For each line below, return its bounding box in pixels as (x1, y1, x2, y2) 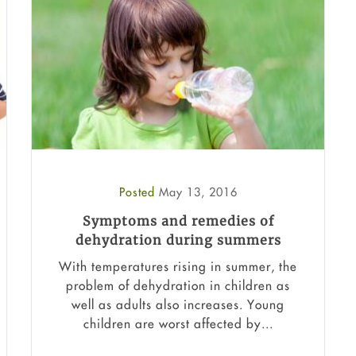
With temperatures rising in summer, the (59, 258, 297, 275)
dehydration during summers (75, 231, 281, 248)
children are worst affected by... (83, 315, 273, 332)
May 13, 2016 (158, 184, 238, 199)
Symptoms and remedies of (82, 212, 274, 229)
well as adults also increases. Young (72, 296, 284, 313)
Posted (118, 184, 159, 199)
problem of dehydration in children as (66, 277, 290, 294)
